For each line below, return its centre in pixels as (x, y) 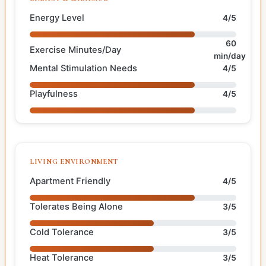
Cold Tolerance (62, 232)
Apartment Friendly (70, 181)
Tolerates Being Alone (76, 207)
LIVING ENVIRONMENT (74, 161)
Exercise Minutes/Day (75, 50)
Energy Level (57, 18)
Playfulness (54, 94)
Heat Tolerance (62, 258)
